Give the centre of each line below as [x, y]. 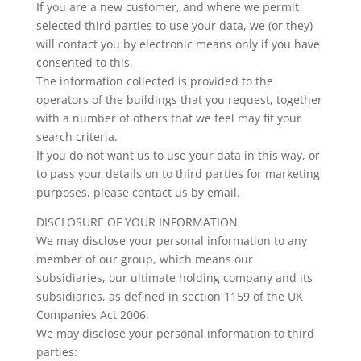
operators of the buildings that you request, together [179, 100]
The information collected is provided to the [154, 81]
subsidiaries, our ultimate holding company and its [174, 278]
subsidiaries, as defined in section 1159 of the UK [169, 296]
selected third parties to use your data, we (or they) [174, 25]
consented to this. [84, 62]
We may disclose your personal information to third [175, 333]
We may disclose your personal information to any [171, 241]
